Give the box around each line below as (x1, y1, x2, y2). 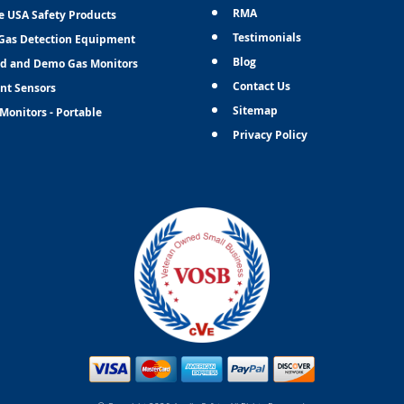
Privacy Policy (233, 126, 308, 142)
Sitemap (233, 102, 279, 118)
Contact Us (233, 78, 291, 94)
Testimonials (233, 29, 302, 45)
